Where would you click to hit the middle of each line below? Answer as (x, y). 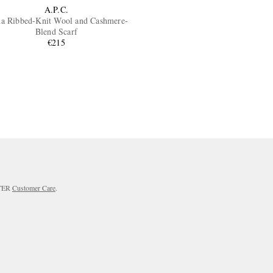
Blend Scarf (56, 32)
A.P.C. (56, 10)
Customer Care (34, 188)
